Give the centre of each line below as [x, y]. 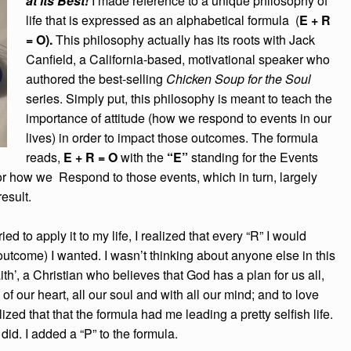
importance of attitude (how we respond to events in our [179, 118]
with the [142, 157]
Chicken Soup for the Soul [239, 79]
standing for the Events [253, 157]
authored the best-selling [96, 79]
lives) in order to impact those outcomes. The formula [172, 138]
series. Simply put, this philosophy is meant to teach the [179, 98]
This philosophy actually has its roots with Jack [185, 40]
